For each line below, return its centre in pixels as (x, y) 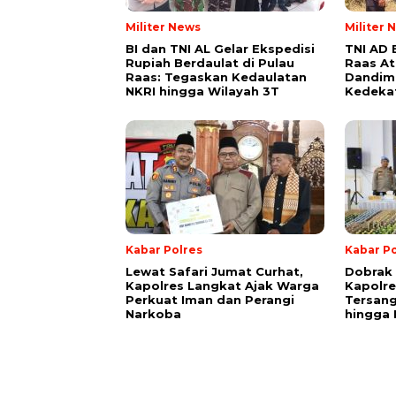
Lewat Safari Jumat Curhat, (214, 272)
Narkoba (153, 314)
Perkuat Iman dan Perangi (210, 300)
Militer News (163, 27)
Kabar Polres (164, 250)
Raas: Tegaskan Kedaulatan (216, 77)
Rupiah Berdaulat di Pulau (210, 63)
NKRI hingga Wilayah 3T (202, 91)
